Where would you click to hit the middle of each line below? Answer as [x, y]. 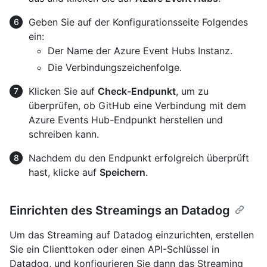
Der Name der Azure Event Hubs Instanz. [140, 50]
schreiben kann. [64, 134]
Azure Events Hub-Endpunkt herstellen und [126, 119]
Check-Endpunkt [137, 91]
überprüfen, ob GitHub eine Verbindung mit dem [137, 105]
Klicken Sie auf [63, 91]
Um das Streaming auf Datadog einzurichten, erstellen [132, 235]
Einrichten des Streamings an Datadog [120, 210]
